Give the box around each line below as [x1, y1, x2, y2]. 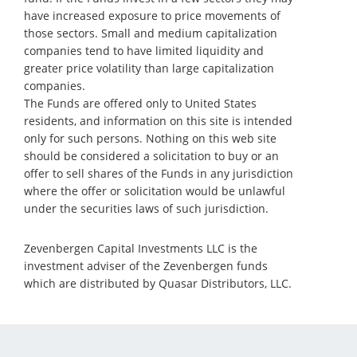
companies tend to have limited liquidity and [24, 43, 264, 58]
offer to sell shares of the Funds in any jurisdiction [24, 166, 293, 181]
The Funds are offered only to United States [24, 96, 257, 111]
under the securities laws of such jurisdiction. [24, 201, 269, 216]
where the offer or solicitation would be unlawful [24, 183, 285, 198]
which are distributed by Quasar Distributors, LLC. [24, 276, 292, 291]
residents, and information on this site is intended [24, 113, 292, 128]
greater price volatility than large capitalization [24, 61, 274, 76]
